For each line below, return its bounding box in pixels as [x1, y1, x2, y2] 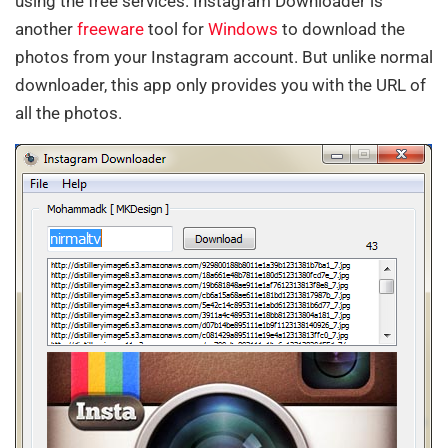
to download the [278, 18, 405, 39]
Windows [208, 18, 278, 39]
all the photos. [15, 102, 122, 123]
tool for [144, 18, 208, 39]
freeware [77, 18, 144, 39]
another [15, 18, 77, 39]
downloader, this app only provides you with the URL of [15, 74, 426, 95]
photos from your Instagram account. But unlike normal [15, 46, 433, 67]
